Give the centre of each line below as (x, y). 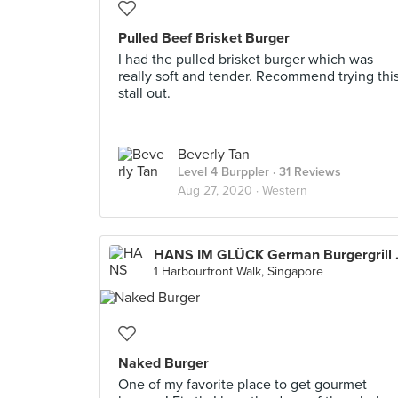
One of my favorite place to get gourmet (243, 385)
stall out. (144, 93)
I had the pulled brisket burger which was (246, 60)
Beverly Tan (214, 155)
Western (285, 191)
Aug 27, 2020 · (220, 191)
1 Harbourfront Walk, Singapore (239, 271)
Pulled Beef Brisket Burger (204, 38)
